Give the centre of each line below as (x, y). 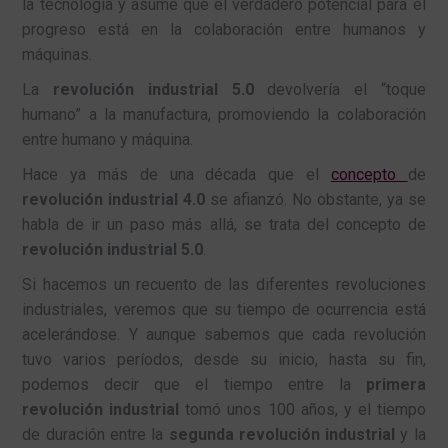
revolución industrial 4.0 (114, 199)
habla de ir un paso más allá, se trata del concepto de (224, 224)
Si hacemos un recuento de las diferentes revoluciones (224, 284)
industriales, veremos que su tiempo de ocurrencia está (224, 309)
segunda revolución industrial (282, 434)
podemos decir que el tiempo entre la (194, 384)
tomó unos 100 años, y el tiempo (302, 409)
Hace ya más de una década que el (176, 174)
